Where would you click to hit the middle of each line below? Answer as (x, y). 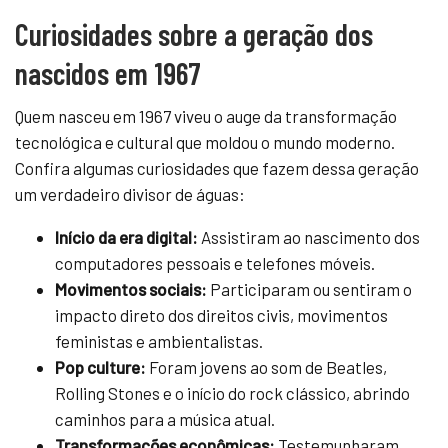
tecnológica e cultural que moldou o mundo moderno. (205, 141)
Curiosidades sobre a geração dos (194, 33)
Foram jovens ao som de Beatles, (266, 366)
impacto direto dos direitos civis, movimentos (221, 314)
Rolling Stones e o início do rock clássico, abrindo (232, 392)
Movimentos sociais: (131, 288)
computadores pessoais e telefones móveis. (215, 262)
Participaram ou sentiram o (309, 288)
